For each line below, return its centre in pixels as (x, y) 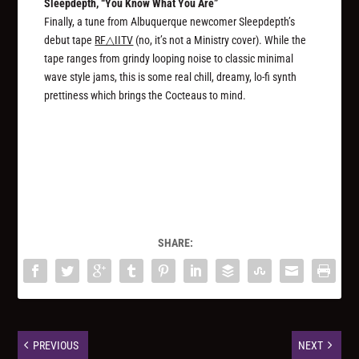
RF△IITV (114, 40)
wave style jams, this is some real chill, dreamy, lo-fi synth (171, 77)
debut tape (70, 40)
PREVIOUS (56, 345)
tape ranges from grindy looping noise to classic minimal (169, 58)
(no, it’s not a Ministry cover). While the (220, 40)
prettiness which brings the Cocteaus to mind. (145, 95)
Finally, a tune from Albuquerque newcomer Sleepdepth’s (170, 21)
